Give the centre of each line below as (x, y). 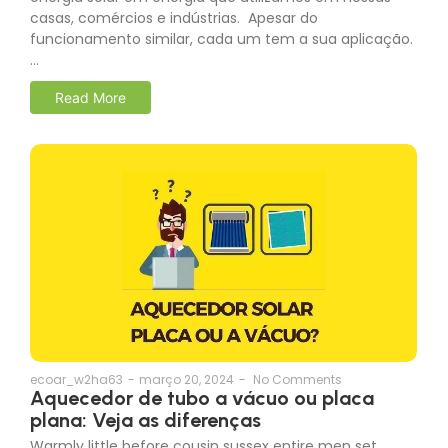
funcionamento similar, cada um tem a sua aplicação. (221, 51)
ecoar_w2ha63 (76, 391)
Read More (90, 110)
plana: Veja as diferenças (145, 431)
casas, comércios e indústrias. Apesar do (174, 30)
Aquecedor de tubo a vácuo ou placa (202, 409)
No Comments (297, 391)
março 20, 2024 (186, 391)
